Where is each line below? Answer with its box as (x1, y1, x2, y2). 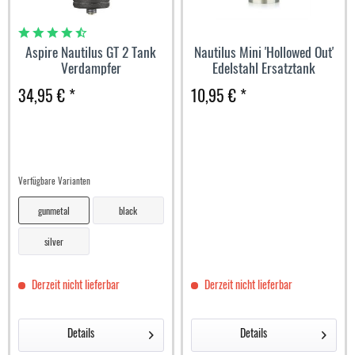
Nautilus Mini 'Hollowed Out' (194, 41, 334, 63)
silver (44, 235, 64, 249)
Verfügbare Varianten (18, 174, 91, 188)
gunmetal (38, 204, 71, 218)
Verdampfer (60, 57, 121, 78)
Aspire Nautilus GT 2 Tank (25, 41, 157, 63)
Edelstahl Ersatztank (212, 57, 316, 78)
